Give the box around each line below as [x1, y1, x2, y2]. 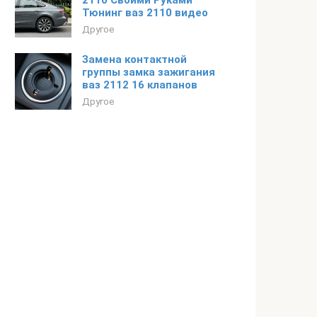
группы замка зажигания [82, 66, 215, 79]
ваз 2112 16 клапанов [82, 79, 197, 91]
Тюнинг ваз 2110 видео [82, 6, 208, 19]
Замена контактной [82, 53, 187, 66]
